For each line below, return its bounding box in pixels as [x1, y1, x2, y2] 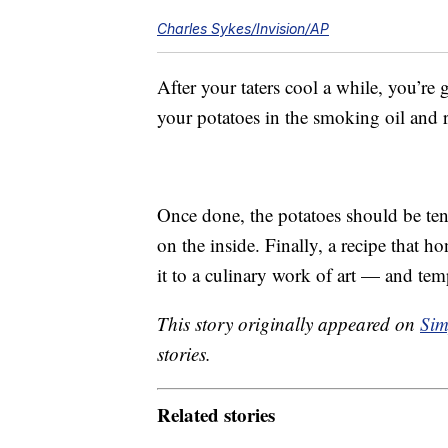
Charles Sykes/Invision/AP [157, 20, 329, 38]
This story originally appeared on [157, 311, 420, 337]
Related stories [157, 400, 275, 428]
